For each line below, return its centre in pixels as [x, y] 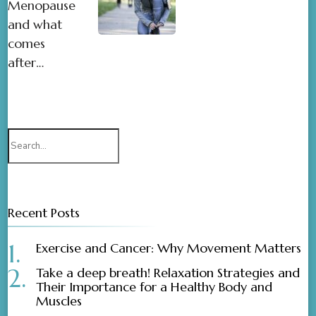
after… [26, 63]
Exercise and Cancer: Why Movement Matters [169, 248]
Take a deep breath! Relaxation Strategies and [168, 273]
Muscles [59, 301]
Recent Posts [44, 213]
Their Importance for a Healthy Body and [154, 287]
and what [35, 25]
